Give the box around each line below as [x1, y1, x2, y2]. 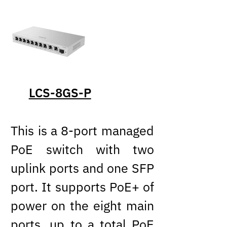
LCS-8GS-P [28, 85, 91, 101]
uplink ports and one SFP [11, 160, 154, 176]
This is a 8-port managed [11, 122, 154, 139]
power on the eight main [11, 197, 154, 214]
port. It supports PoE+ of [11, 178, 154, 195]
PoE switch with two [11, 141, 154, 158]
